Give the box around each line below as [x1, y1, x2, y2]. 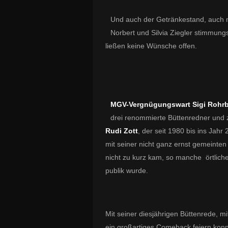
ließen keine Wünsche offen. [105, 42, 197, 50]
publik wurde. [105, 166, 148, 175]
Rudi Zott [105, 127, 138, 135]
